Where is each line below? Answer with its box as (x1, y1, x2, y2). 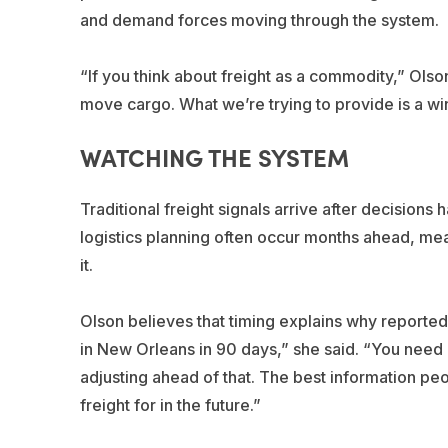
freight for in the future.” (79, 394, 261, 415)
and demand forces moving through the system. (79, 9, 439, 30)
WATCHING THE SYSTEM (79, 139, 349, 173)
